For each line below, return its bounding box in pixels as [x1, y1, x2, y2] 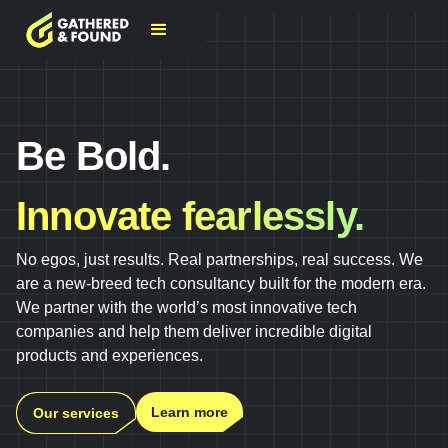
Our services [33, 405, 119, 421]
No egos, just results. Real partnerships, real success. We [16, 251, 423, 268]
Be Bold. [16, 134, 194, 178]
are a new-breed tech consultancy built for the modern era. [16, 275, 426, 292]
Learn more [151, 404, 228, 420]
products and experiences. [16, 347, 203, 364]
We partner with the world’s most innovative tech [16, 299, 357, 316]
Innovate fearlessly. [16, 194, 364, 238]
